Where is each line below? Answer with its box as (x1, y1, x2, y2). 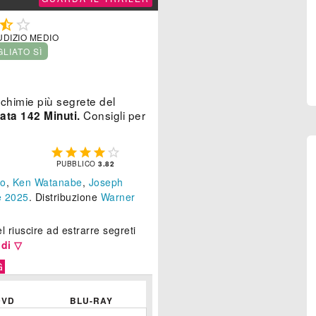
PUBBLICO (56, 159, 99, 169)
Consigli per (80, 107, 145, 123)
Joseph (88, 175, 123, 190)
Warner (100, 190, 135, 205)
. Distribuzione (28, 190, 101, 205)
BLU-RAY (70, 294, 113, 308)
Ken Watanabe (12, 175, 83, 190)
